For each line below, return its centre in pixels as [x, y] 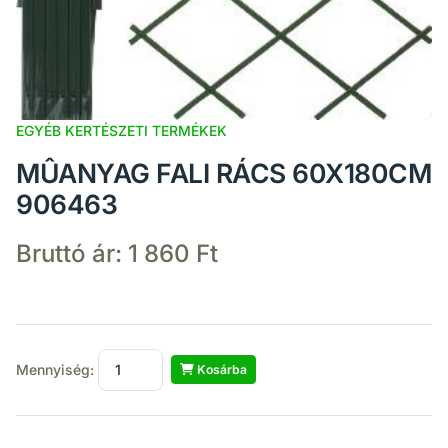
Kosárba [220, 370]
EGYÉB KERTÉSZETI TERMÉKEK [121, 131]
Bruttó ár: [72, 254]
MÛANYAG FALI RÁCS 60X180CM [224, 173]
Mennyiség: [57, 369]
